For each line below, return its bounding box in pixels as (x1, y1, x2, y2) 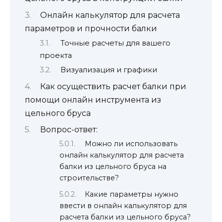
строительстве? (59, 173, 119, 183)
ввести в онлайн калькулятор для (59, 201, 187, 211)
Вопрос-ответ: (40, 125, 98, 135)
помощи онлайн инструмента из (25, 95, 161, 105)
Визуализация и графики (60, 65, 157, 75)
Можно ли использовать (85, 139, 178, 149)
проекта (40, 51, 72, 60)
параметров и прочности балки (25, 23, 157, 33)
